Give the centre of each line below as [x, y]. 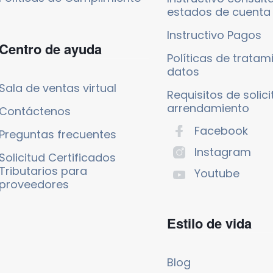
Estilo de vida [209, 223]
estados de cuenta [218, 12]
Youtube [217, 173]
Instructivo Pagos [214, 35]
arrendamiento [208, 108]
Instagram [222, 152]
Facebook [221, 130]
